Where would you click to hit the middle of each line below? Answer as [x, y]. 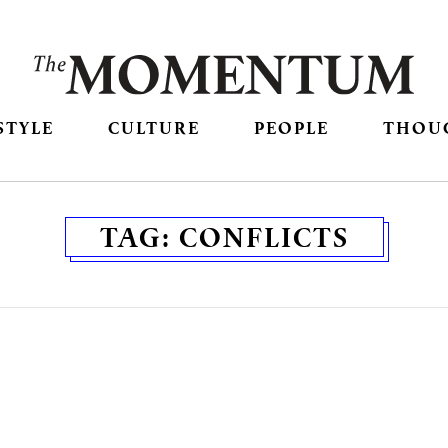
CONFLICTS [263, 237]
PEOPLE [292, 128]
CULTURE [153, 128]
